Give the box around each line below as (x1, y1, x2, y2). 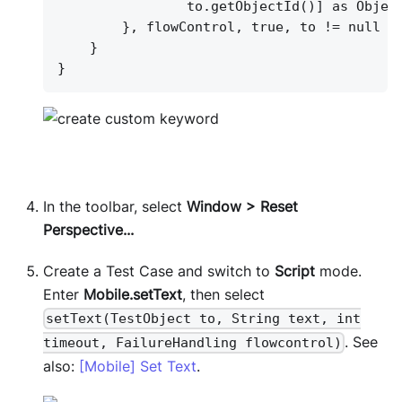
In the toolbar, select (43, 197, 187, 215)
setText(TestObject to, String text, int (46, 310, 362, 327)
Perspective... (43, 220, 134, 239)
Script (275, 261, 315, 280)
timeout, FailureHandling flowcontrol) (43, 335, 342, 352)
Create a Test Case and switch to (43, 261, 275, 280)
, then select (182, 284, 265, 303)
